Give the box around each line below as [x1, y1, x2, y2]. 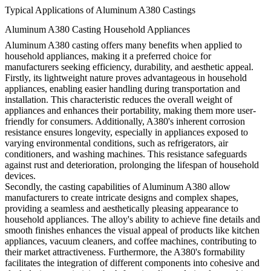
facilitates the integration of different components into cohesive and [5, 258, 260, 269]
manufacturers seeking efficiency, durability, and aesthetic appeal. [5, 62, 253, 73]
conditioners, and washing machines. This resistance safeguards [5, 149, 247, 160]
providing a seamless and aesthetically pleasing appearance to [5, 203, 238, 214]
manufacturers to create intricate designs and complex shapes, [5, 192, 238, 203]
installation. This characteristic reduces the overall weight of [5, 94, 232, 105]
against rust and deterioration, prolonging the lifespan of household [5, 160, 259, 171]
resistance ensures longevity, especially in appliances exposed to [5, 127, 248, 138]
